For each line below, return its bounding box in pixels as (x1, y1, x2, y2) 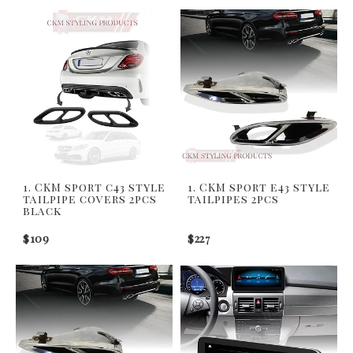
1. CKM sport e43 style (188, 179, 330, 195)
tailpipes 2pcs (188, 191, 279, 206)
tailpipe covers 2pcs (23, 191, 157, 206)
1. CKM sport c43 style (23, 179, 165, 195)
